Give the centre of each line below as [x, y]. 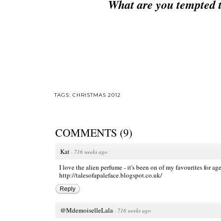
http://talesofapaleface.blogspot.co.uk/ [111, 175]
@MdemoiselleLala [87, 210]
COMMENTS [86, 133]
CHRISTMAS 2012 [97, 95]
